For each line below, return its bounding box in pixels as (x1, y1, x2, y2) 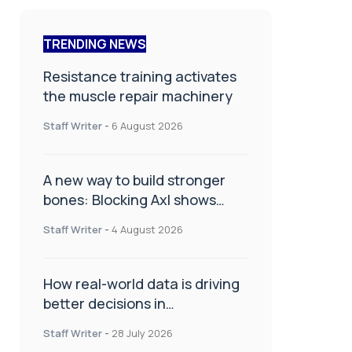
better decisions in (43, 293, 166, 313)
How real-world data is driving (43, 273, 240, 293)
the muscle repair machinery (43, 86, 233, 105)
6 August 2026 (112, 118, 183, 133)
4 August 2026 (112, 222, 183, 236)
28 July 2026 (112, 325, 173, 340)
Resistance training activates (43, 66, 236, 86)
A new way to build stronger (43, 170, 225, 189)
